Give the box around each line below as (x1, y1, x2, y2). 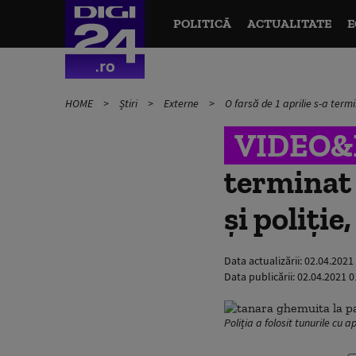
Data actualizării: (224, 253, 304, 268)
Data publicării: (224, 269, 297, 284)
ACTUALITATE (246, 16, 331, 31)
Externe (164, 96, 201, 110)
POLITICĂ (172, 16, 231, 31)
